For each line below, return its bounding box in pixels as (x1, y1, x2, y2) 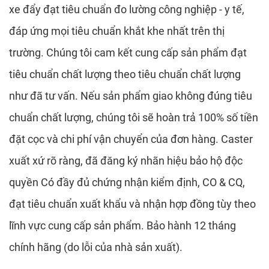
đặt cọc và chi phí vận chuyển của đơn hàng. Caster (9, 133, 253, 146)
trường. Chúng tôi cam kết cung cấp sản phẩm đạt (9, 46, 247, 59)
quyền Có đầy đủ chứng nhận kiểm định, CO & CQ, (9, 176, 245, 189)
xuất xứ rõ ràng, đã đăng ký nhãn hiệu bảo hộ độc (9, 154, 243, 168)
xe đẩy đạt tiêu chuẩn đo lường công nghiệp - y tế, (9, 3, 244, 16)
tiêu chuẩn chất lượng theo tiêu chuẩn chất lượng (9, 68, 241, 81)
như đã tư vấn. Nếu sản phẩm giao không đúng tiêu (9, 89, 252, 103)
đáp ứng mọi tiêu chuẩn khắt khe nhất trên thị (9, 25, 225, 38)
